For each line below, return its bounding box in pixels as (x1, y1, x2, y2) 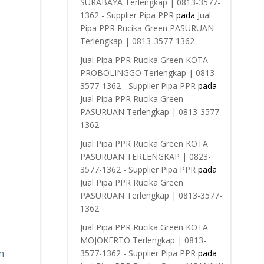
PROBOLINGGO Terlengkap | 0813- (80, 67, 217, 78)
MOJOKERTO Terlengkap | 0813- (80, 235, 206, 246)
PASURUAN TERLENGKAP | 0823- (80, 151, 211, 162)
